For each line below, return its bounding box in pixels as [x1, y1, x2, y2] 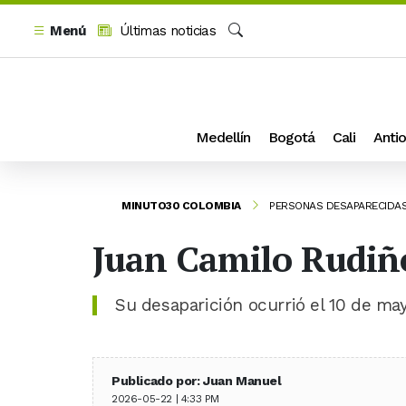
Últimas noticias [115, 23, 217, 39]
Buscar [227, 43, 270, 59]
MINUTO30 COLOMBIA [121, 198, 241, 212]
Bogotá [268, 128, 314, 146]
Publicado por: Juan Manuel [111, 373, 282, 389]
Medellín [196, 128, 250, 146]
